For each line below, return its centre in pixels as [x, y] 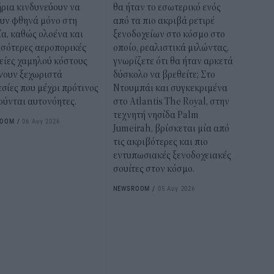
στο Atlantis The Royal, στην [171, 102]
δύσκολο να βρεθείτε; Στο [164, 75]
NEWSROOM [131, 188]
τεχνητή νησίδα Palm [156, 115]
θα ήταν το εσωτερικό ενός [167, 8]
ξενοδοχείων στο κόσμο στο [169, 35]
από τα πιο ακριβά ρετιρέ [164, 21]
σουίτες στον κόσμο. [154, 169]
